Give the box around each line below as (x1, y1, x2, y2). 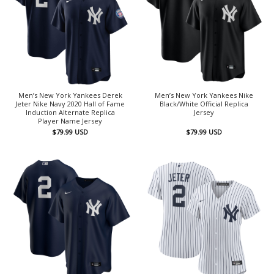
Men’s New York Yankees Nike (155, 90, 253, 100)
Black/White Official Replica (160, 98, 248, 108)
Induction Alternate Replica (25, 107, 115, 117)
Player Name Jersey (38, 116, 102, 125)
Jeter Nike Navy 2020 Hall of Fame (15, 98, 125, 108)
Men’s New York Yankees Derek (18, 90, 122, 100)
